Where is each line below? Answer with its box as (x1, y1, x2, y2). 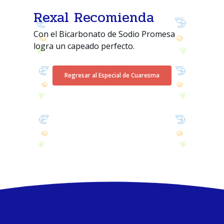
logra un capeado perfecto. (33, 40, 135, 52)
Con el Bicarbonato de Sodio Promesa (33, 28, 175, 40)
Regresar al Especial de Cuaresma (64, 71, 159, 80)
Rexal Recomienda (33, 6, 154, 29)
